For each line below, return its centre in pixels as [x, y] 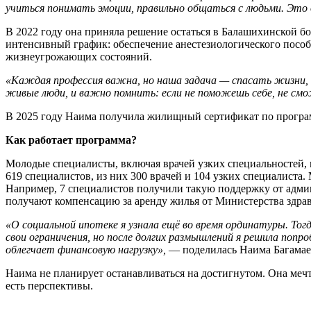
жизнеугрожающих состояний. [79, 56]
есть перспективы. [49, 285]
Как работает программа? [71, 140]
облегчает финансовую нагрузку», [86, 249]
